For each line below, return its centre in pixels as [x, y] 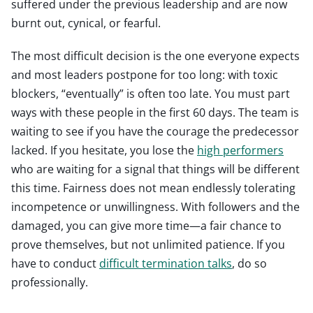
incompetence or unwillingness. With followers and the [155, 206]
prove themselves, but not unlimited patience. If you [148, 244]
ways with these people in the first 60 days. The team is [155, 112]
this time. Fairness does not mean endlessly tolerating [153, 188]
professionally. [50, 282]
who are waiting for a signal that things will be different [155, 169]
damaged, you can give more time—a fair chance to [146, 225]
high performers [240, 150]
